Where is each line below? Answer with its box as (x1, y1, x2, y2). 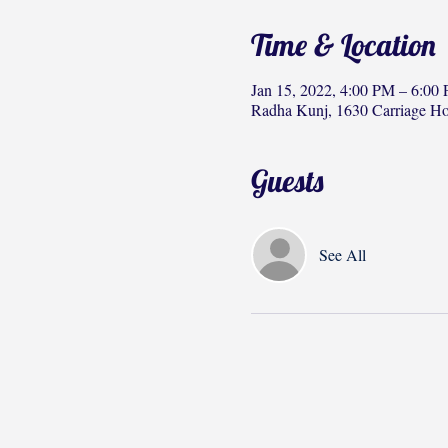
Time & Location (250, 26, 436, 64)
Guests (250, 162, 323, 200)
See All (318, 244, 366, 265)
